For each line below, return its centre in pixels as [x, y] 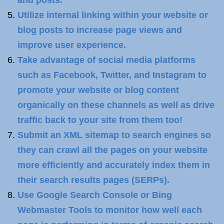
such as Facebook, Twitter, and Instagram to [112, 75]
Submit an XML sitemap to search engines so [114, 135]
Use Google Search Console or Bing [95, 195]
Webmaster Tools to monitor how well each [110, 210]
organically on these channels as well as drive [116, 105]
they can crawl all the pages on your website [112, 150]
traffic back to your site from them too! [100, 120]
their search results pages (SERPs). [93, 180]
